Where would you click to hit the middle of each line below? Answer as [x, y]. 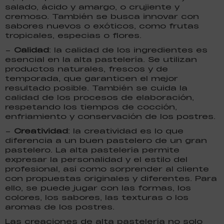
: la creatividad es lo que [126, 130]
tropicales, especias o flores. [73, 35]
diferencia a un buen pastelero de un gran [106, 140]
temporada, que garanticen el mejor [91, 78]
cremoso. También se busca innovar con [102, 16]
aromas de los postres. [60, 206]
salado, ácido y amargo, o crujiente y [92, 6]
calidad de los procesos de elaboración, [99, 97]
